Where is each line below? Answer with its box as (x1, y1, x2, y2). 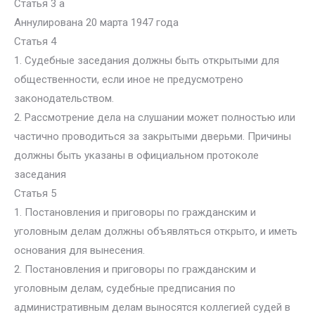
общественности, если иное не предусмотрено (14, 73, 243, 86)
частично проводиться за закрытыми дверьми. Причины (14, 130, 291, 143)
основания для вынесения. (14, 244, 145, 257)
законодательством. (14, 92, 114, 105)
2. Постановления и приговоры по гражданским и (14, 263, 256, 276)
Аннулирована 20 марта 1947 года (14, 16, 179, 29)
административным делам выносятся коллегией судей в (14, 301, 290, 314)
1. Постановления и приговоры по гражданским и (14, 206, 256, 219)
